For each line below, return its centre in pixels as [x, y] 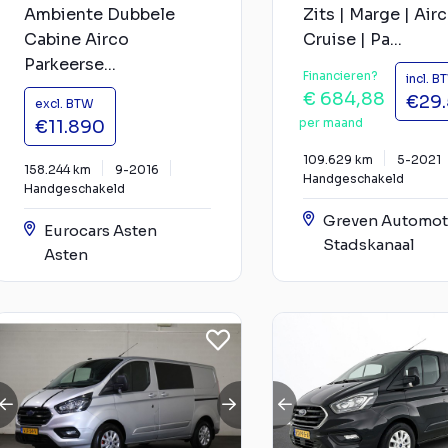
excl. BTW [64, 103]
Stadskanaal [369, 244]
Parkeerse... [70, 64]
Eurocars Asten [100, 230]
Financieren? [340, 75]
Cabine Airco [76, 39]
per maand [331, 122]
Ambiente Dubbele [99, 14]
